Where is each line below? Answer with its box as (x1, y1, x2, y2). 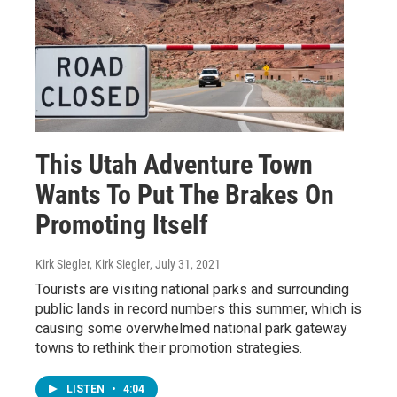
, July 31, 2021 (150, 256, 221, 271)
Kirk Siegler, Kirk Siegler (35, 256, 150, 271)
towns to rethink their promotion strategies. (35, 339, 302, 356)
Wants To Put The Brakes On (35, 178, 334, 210)
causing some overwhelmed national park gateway (35, 319, 347, 337)
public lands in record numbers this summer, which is (35, 300, 362, 317)
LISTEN (66, 382, 107, 395)
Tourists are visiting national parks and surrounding (35, 280, 349, 298)
